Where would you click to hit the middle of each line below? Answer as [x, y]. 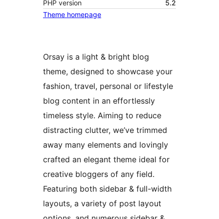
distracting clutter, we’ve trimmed [105, 130]
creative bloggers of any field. [99, 174]
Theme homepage [72, 15]
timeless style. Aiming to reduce [102, 116]
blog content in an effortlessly [99, 101]
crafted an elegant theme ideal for [106, 160]
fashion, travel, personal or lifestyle [108, 86]
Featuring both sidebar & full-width [107, 189]
